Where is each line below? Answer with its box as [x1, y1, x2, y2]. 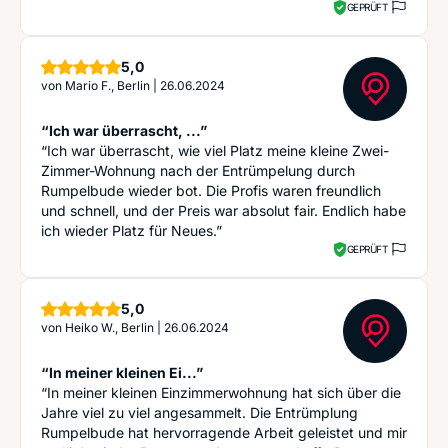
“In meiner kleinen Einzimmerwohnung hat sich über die [41, 384, 401, 401]
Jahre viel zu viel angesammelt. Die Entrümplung [41, 404, 358, 421]
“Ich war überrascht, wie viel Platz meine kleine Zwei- [41, 142, 389, 159]
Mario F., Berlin [65, 78, 150, 93]
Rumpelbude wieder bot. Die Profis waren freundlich [41, 182, 381, 199]
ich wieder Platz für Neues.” [41, 222, 222, 239]
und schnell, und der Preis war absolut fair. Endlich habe [41, 202, 406, 219]
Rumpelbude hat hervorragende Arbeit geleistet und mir [41, 424, 407, 441]
